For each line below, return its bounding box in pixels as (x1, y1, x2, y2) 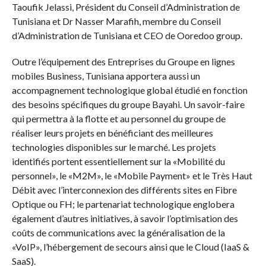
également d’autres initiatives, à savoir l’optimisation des (11, 213, 238, 224)
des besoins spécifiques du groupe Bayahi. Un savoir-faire (11, 99, 245, 110)
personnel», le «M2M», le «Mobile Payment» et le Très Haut (11, 170, 252, 181)
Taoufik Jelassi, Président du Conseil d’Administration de (11, 1, 240, 12)
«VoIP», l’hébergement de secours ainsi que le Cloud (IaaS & (11, 241, 249, 252)
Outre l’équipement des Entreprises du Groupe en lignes (11, 56, 235, 67)
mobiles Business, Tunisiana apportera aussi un (11, 70, 200, 81)
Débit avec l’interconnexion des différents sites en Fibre (11, 184, 237, 195)
